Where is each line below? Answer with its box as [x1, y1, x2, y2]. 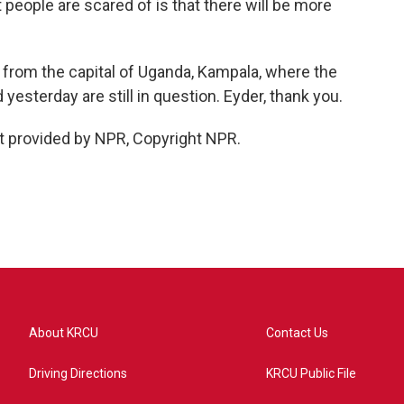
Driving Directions [29, 366, 127, 381]
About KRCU [29, 326, 98, 340]
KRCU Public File [266, 366, 357, 381]
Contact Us [266, 326, 329, 340]
